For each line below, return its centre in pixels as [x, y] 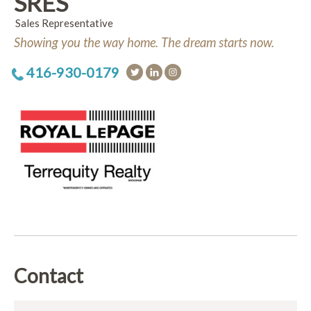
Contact [49, 276]
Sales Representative [64, 23]
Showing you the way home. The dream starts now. [144, 42]
